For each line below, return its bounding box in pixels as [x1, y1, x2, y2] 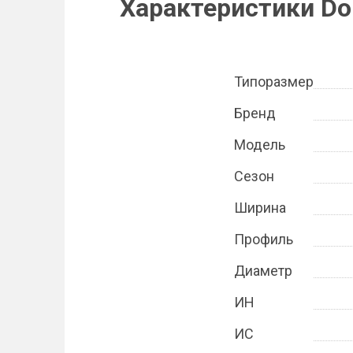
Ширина [234, 199, 286, 216]
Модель [234, 136, 285, 153]
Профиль [234, 231, 293, 247]
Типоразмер [234, 73, 314, 90]
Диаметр [234, 262, 292, 279]
